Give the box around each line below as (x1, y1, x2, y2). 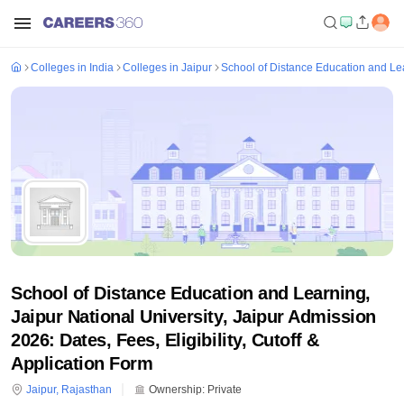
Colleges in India (31, 61, 114, 74)
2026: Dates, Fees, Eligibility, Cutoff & (11, 330, 319, 350)
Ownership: (146, 383, 205, 396)
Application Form (11, 353, 153, 373)
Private (207, 383, 242, 396)
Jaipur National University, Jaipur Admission (11, 307, 376, 326)
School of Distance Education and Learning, (11, 283, 371, 303)
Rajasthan (61, 383, 112, 396)
